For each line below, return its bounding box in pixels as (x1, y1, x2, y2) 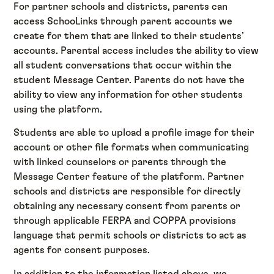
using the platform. (13, 104, 103, 114)
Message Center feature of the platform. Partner (13, 172, 245, 182)
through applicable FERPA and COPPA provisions (13, 216, 237, 226)
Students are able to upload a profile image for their (13, 128, 255, 138)
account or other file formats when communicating (13, 143, 250, 153)
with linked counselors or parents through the (13, 157, 227, 168)
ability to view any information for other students (13, 89, 243, 100)
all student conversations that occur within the (13, 60, 232, 70)
